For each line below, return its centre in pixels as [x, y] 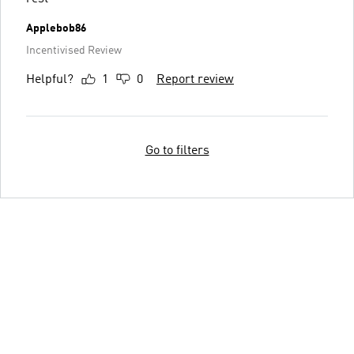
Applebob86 [56, 28]
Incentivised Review [74, 50]
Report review [195, 79]
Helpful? [50, 79]
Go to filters [177, 151]
